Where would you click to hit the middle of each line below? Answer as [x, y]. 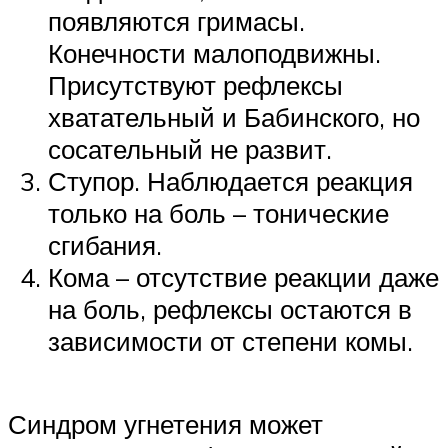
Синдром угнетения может [165, 424]
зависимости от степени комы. [230, 340]
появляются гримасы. [176, 20]
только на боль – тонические [218, 212]
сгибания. [105, 244]
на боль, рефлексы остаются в [230, 308]
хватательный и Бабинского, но [234, 116]
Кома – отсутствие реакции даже [243, 276]
